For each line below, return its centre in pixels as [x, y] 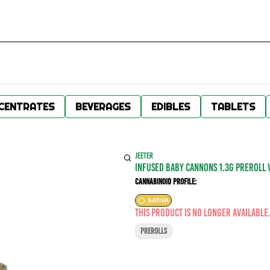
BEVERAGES [103, 107]
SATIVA [158, 200]
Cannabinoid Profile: [166, 182]
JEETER [144, 156]
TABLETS [233, 107]
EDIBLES [171, 107]
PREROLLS [154, 231]
